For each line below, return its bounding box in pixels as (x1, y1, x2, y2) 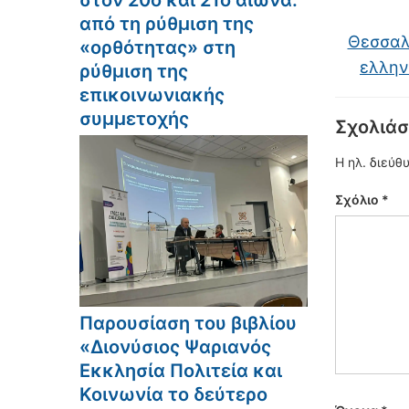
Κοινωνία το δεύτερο (79, 383, 267, 405)
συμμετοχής (79, 108, 189, 130)
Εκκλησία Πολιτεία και (79, 359, 282, 382)
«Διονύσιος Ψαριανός (79, 335, 271, 358)
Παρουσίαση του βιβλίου (79, 311, 297, 334)
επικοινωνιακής (79, 84, 225, 106)
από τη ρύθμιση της (79, 13, 254, 35)
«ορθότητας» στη (79, 37, 236, 58)
